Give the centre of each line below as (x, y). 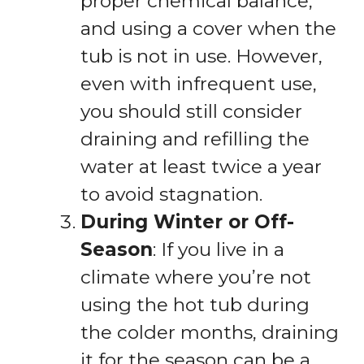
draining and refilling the (195, 139)
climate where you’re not (196, 277)
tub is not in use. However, (201, 56)
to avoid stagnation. (171, 195)
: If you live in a (219, 250)
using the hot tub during (195, 305)
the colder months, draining (210, 333)
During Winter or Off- (187, 222)
